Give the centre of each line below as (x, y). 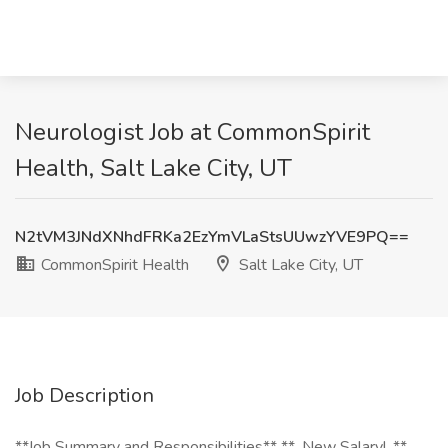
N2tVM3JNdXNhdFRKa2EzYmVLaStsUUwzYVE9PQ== (212, 237)
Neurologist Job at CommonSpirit (192, 132)
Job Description (84, 395)
